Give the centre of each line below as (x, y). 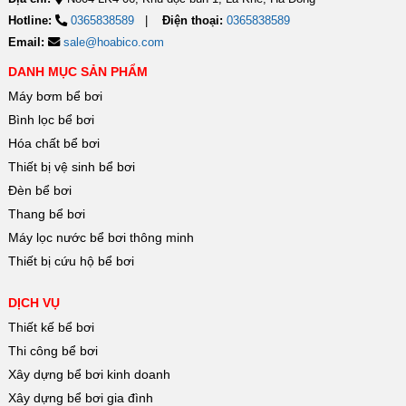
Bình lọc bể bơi (51, 120)
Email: (26, 43)
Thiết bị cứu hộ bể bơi (71, 261)
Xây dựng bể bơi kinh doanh (89, 375)
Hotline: (29, 21)
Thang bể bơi (46, 214)
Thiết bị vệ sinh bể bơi (71, 167)
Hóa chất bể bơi (53, 144)
